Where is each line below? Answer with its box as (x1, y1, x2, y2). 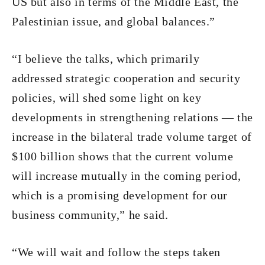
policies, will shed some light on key (12, 91, 202, 104)
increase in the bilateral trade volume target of (12, 130, 252, 143)
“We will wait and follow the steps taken (12, 245, 221, 258)
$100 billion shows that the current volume (12, 150, 234, 163)
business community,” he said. (12, 208, 169, 221)
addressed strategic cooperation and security (12, 72, 241, 85)
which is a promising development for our (12, 189, 228, 202)
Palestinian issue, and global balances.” (12, 15, 216, 28)
